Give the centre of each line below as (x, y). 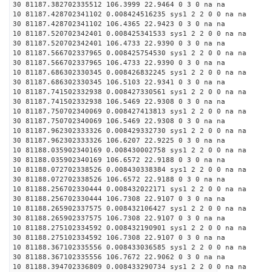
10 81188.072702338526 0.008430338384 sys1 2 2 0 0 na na (130, 170)
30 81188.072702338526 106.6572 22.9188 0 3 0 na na (119, 179)
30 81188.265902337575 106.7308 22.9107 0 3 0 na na (119, 218)
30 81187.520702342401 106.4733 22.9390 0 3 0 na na (119, 43)
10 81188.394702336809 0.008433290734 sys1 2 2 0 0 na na (130, 267)
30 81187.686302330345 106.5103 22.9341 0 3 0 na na (119, 82)
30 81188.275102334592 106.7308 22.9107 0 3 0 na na (119, 238)
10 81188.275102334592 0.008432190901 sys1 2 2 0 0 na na (130, 228)
